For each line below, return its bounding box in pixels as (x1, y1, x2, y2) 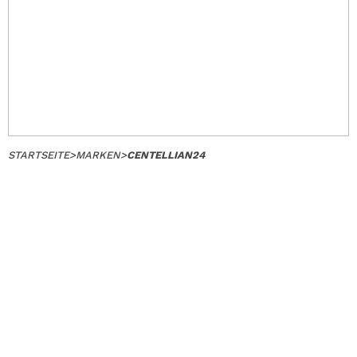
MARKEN (76, 149, 120, 161)
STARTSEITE (8, 149, 69, 161)
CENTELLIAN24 (127, 149, 205, 161)
